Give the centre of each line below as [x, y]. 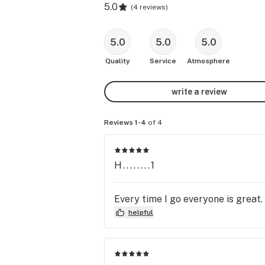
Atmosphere [209, 61]
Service [163, 61]
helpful [141, 212]
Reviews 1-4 [125, 122]
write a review [199, 91]
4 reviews [149, 7]
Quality [117, 61]
